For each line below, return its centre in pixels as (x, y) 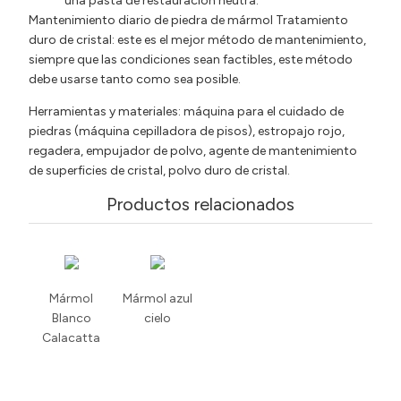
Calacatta (72, 337)
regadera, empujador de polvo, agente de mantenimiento (193, 151)
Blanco (71, 318)
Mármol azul (157, 298)
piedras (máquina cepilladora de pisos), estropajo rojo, (187, 132)
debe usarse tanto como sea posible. (135, 79)
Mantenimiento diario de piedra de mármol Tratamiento (188, 20)
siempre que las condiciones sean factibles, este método (191, 59)
